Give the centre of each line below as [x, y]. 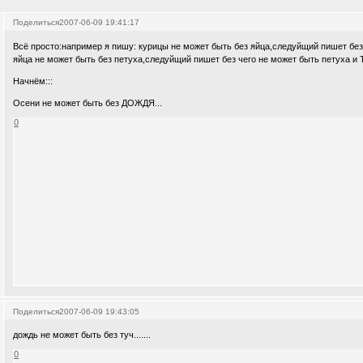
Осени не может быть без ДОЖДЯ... [88, 102]
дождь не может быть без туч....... [82, 335]
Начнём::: [33, 81]
